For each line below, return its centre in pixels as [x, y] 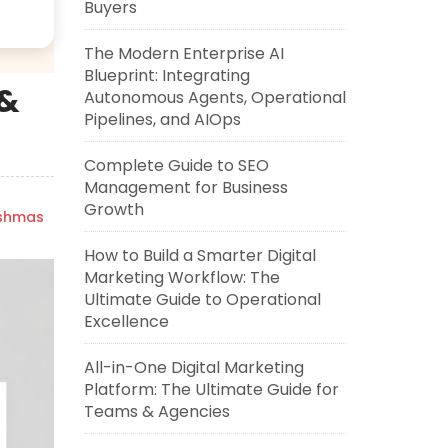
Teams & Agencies [156, 411]
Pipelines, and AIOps [162, 119]
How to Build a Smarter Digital [199, 255]
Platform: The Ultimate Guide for [211, 389]
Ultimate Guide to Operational [202, 299]
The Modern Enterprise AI [183, 53]
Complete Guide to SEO [176, 165]
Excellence [126, 321]
